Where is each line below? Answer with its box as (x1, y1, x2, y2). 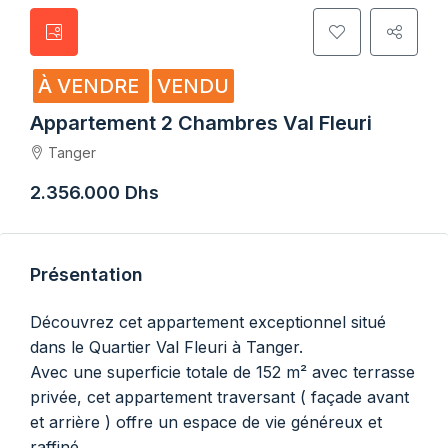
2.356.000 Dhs (30, 182, 159, 203)
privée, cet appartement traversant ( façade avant (30, 387, 409, 407)
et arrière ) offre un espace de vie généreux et (30, 412, 382, 432)
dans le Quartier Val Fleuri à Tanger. (30, 337, 303, 357)
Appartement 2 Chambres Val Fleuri (30, 111, 372, 135)
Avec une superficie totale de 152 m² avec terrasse (30, 362, 415, 382)
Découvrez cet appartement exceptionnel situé (30, 312, 386, 332)
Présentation (30, 264, 143, 285)
